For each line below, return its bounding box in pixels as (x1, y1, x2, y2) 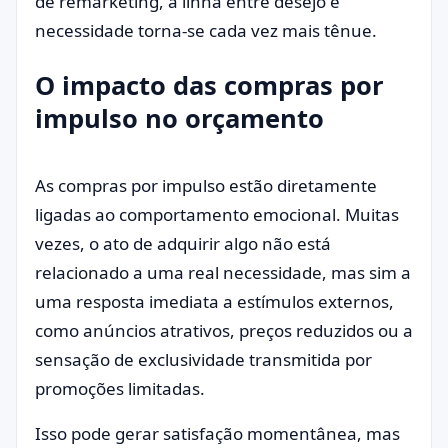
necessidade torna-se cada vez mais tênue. (35, 19, 377, 42)
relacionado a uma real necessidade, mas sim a (35, 261, 411, 284)
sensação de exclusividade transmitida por (35, 348, 372, 371)
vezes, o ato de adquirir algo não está (35, 232, 331, 255)
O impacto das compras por (35, 68, 384, 102)
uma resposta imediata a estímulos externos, (35, 290, 394, 313)
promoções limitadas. (35, 377, 205, 400)
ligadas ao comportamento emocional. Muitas (35, 203, 399, 226)
